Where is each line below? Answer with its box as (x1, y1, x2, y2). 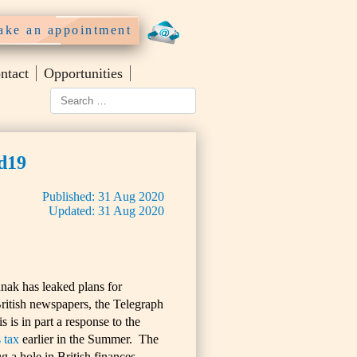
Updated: (48, 203, 95, 218)
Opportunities (43, 65, 123, 81)
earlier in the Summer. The (18, 331, 159, 346)
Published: (41, 189, 95, 203)
